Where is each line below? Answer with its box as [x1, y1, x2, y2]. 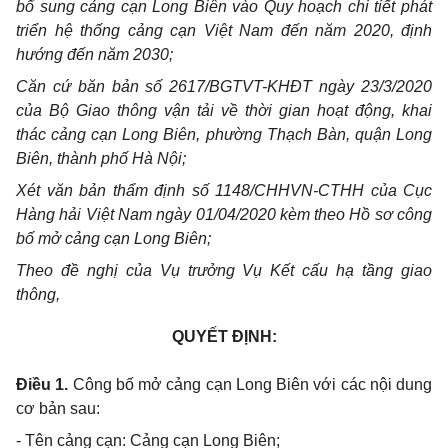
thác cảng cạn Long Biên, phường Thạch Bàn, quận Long [16, 126, 432, 144]
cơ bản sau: [16, 400, 100, 418]
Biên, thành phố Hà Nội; [16, 150, 186, 168]
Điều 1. [16, 376, 69, 394]
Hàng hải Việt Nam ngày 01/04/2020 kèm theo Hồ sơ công [16, 206, 432, 224]
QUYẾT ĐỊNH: [171, 328, 277, 346]
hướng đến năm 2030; [16, 46, 173, 64]
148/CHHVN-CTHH [223, 182, 371, 200]
